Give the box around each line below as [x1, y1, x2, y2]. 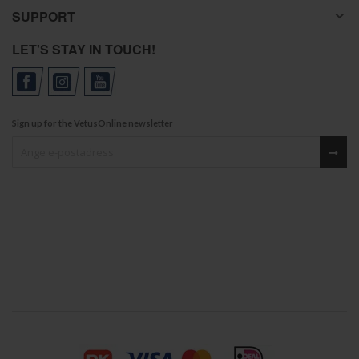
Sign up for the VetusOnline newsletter [12, 118, 173, 128]
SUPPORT [12, 7, 75, 26]
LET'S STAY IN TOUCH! [12, 40, 155, 58]
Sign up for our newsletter [11, 134, 131, 147]
